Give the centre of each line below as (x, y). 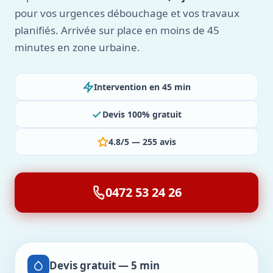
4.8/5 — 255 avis (142, 142)
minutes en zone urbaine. (77, 47)
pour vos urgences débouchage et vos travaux (127, 13)
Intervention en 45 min (142, 87)
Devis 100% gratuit (142, 114)
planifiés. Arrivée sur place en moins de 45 (117, 30)
